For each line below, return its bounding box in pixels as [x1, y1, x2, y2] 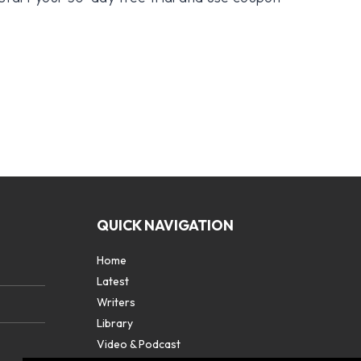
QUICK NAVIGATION [97, 215, 234, 234]
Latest [97, 273, 129, 288]
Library [97, 315, 133, 330]
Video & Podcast [97, 336, 180, 351]
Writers [97, 294, 135, 309]
